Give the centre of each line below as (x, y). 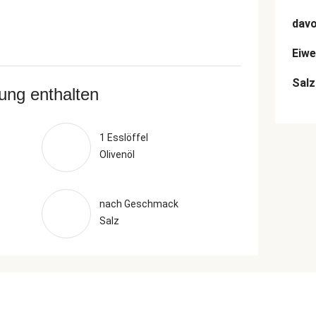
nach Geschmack (139, 204)
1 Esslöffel (123, 138)
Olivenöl (117, 154)
